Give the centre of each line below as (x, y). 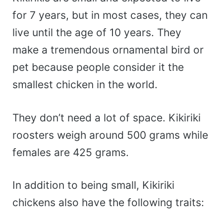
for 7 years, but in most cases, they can (110, 15)
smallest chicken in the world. (85, 85)
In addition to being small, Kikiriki (93, 185)
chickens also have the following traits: (108, 203)
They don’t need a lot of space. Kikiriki (107, 117)
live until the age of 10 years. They (97, 33)
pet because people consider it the (98, 67)
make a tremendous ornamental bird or (108, 50)
